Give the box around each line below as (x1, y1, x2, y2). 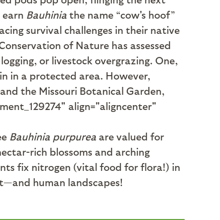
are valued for (96, 130, 164, 142)
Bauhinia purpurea (9, 130, 96, 142)
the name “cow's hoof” (67, 8, 175, 21)
